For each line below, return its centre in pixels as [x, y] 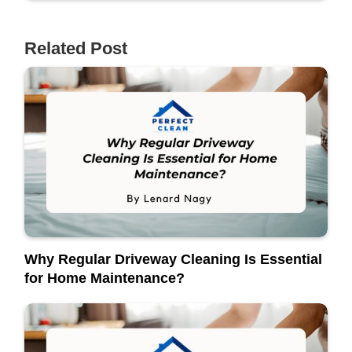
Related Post [76, 48]
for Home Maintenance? [105, 278]
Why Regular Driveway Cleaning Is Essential [174, 259]
